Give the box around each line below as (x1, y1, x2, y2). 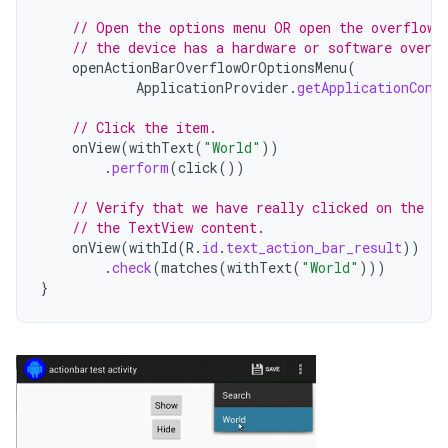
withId (129, 238, 177, 257)
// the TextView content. (72, 218, 265, 237)
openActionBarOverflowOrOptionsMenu (72, 58, 347, 77)
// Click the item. (72, 118, 217, 137)
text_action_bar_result (226, 238, 402, 257)
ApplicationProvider (136, 78, 289, 97)
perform (112, 158, 169, 177)
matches (161, 258, 218, 277)
